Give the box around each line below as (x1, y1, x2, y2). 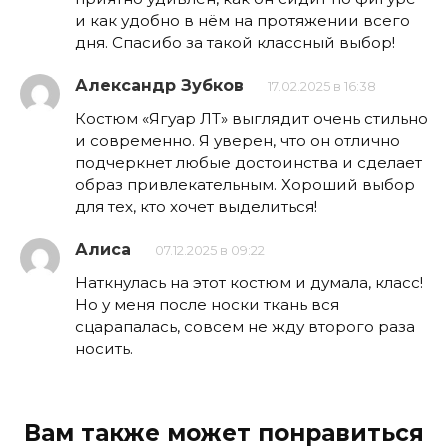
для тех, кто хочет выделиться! (75, 196, 317, 216)
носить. (75, 338, 133, 358)
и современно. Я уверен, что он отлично (75, 130, 400, 150)
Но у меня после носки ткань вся (75, 294, 339, 314)
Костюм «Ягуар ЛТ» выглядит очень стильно (75, 108, 428, 128)
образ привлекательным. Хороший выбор (75, 174, 415, 194)
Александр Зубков (75, 75, 244, 95)
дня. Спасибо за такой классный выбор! (75, 32, 395, 52)
